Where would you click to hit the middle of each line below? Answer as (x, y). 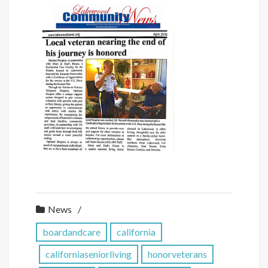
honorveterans (177, 254)
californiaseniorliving (89, 254)
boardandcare (71, 232)
